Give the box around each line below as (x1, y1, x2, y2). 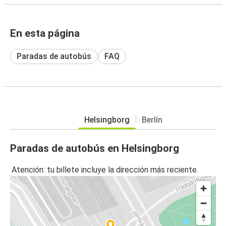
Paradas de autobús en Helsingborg (10, 142, 179, 154)
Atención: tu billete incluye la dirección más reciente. (12, 165, 198, 175)
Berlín (141, 115, 162, 125)
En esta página (10, 27, 80, 39)
